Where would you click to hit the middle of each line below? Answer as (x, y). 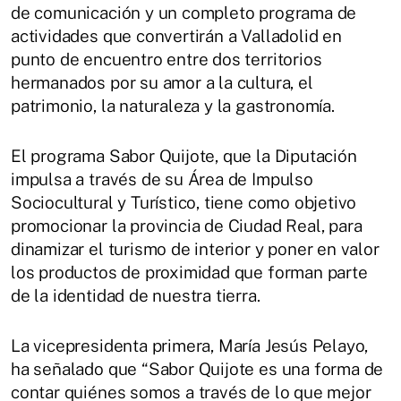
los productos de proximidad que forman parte (189, 272)
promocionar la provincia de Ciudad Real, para (187, 225)
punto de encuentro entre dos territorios (166, 59)
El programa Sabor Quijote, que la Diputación (184, 155)
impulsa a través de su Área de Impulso (162, 179)
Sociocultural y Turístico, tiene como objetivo (184, 202)
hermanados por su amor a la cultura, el (162, 82)
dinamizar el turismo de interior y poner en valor (195, 248)
